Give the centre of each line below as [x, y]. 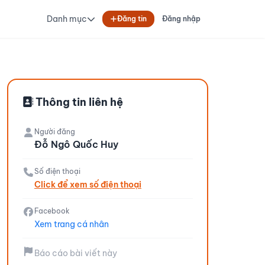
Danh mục [67, 19]
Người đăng [55, 132]
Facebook [52, 211]
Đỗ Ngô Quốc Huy [76, 144]
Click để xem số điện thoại [88, 185]
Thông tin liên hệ [78, 102]
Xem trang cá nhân [72, 224]
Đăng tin [132, 19]
